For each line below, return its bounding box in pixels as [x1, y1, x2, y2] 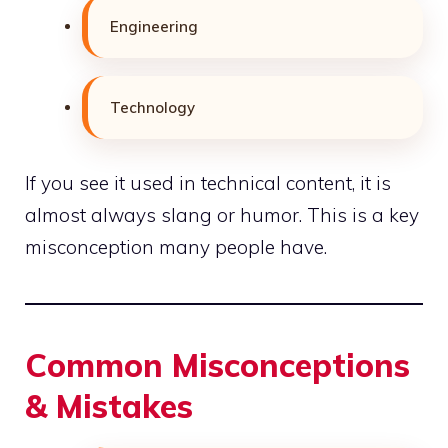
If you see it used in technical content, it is [25, 171, 391, 196]
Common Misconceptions [25, 345, 410, 386]
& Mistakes [25, 386, 193, 427]
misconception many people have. [25, 235, 327, 260]
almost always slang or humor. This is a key [25, 203, 419, 228]
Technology [110, 97, 195, 117]
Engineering [110, 16, 198, 36]
